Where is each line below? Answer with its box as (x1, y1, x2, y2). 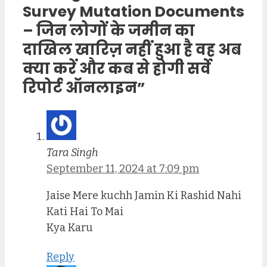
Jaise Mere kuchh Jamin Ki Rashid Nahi (46, 189, 241, 203)
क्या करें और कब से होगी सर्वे (23, 58, 211, 80)
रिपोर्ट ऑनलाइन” (23, 77, 145, 99)
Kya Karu (46, 221, 93, 235)
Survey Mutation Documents (23, 1, 244, 23)
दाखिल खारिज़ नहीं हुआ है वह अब (23, 39, 241, 61)
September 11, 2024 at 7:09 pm (46, 162, 199, 176)
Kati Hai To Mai (46, 205, 123, 219)
